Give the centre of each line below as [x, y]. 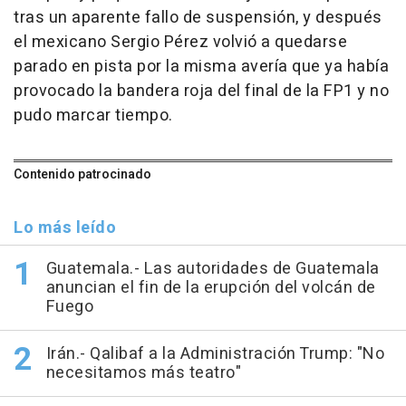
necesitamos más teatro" [143, 373]
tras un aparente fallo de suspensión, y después [198, 18]
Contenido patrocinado [82, 175]
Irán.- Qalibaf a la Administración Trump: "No [215, 354]
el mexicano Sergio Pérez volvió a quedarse [180, 43]
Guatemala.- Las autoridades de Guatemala [213, 269]
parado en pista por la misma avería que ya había [201, 67]
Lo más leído [65, 228]
